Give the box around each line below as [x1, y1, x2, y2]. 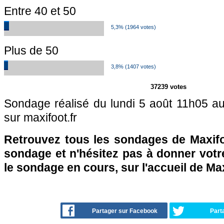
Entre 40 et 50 [4, 4, 76, 17]
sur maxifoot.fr [4, 111, 77, 124]
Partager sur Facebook [92, 207, 157, 214]
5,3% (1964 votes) [111, 24, 156, 30]
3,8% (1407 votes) [111, 63, 156, 69]
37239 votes [150, 83, 186, 90]
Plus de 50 [4, 44, 58, 57]
